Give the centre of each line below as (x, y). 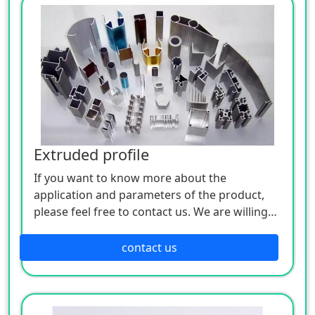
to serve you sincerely (91, 228)
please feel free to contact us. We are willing (151, 211)
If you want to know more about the (130, 178)
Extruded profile (91, 154)
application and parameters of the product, (149, 194)
